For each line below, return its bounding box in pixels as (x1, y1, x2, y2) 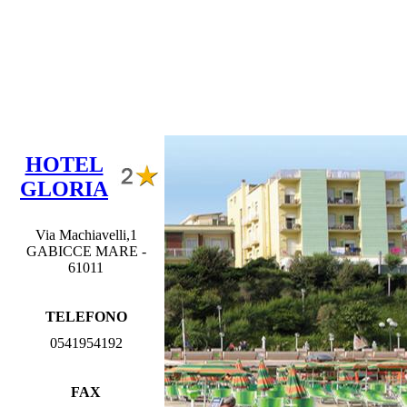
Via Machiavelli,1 (35, 227, 137, 243)
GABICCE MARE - (25, 243, 146, 259)
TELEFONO (45, 309, 127, 324)
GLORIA (20, 176, 108, 201)
